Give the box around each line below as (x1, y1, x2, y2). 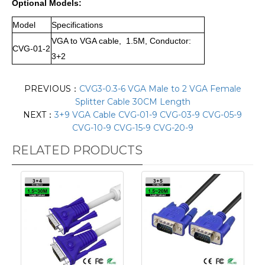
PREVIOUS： (24, 83, 79, 94)
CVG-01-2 (12, 43, 50, 53)
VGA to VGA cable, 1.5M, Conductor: (51, 35, 191, 46)
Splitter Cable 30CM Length (75, 96, 190, 107)
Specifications (51, 20, 103, 30)
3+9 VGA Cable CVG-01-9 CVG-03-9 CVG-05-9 (54, 109, 242, 120)
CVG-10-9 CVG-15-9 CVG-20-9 (72, 122, 193, 133)
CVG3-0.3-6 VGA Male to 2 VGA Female (79, 83, 241, 94)
